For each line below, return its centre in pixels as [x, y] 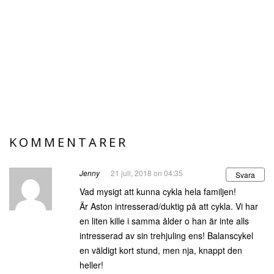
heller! [91, 265]
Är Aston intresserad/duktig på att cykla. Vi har [169, 206]
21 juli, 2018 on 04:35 [147, 173]
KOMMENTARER [68, 143]
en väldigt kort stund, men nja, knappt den [161, 250]
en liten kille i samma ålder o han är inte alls [164, 221]
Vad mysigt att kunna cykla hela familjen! [158, 192]
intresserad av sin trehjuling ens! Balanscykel [166, 236]
